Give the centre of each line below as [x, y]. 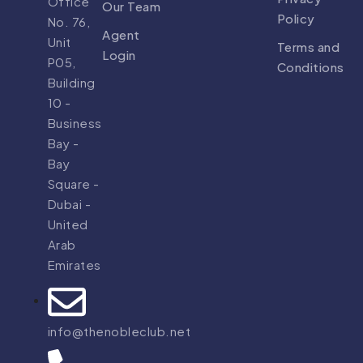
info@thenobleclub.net [119, 331]
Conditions [310, 67]
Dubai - [69, 203]
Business [75, 122]
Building [71, 82]
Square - [73, 183]
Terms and [308, 47]
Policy [296, 19]
